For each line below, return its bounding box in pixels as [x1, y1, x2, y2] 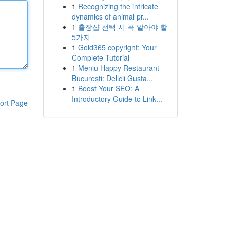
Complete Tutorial [71, 52, 129, 63]
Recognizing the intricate [78, 1, 158, 11]
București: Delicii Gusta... [71, 73, 153, 83]
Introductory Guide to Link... [71, 93, 162, 104]
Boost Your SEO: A [78, 83, 139, 93]
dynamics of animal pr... [71, 11, 149, 22]
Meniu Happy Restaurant [78, 63, 159, 73]
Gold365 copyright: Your [78, 42, 157, 52]
